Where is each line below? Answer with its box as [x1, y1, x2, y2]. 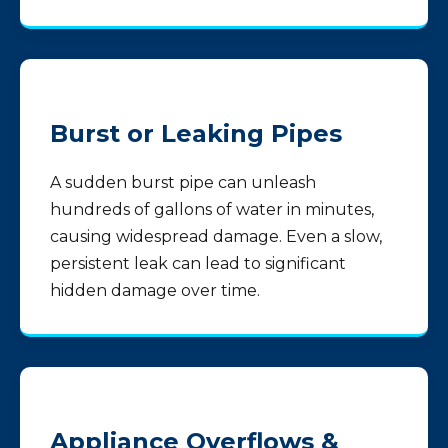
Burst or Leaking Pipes [50, 119, 342, 148]
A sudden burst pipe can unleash [50, 173, 316, 192]
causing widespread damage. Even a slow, [50, 227, 382, 246]
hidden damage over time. [50, 281, 260, 300]
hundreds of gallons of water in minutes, [50, 200, 374, 219]
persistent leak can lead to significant [50, 254, 346, 273]
